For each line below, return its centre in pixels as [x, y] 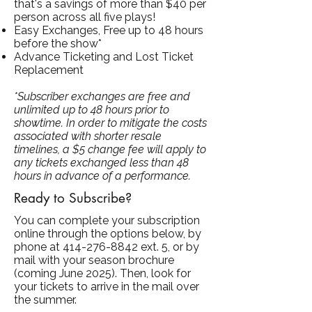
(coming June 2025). [67, 273]
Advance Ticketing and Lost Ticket [104, 56]
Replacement [49, 70]
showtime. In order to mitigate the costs [110, 123]
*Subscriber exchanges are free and [102, 96]
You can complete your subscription [107, 220]
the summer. [45, 299]
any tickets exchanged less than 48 [101, 162]
